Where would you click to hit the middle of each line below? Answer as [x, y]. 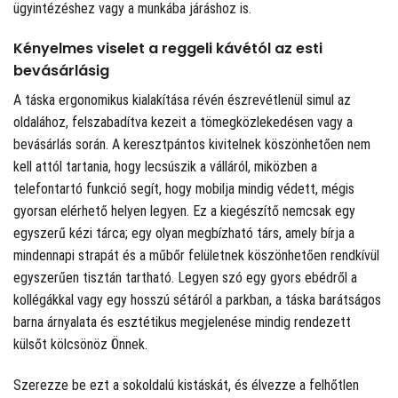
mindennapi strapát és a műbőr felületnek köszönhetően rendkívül [196, 256]
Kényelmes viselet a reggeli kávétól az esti [168, 49]
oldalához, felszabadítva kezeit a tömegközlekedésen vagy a [183, 123]
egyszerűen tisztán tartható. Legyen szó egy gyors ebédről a [185, 278]
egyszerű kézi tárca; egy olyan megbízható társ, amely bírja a [184, 234]
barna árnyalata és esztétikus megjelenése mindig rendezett [182, 322]
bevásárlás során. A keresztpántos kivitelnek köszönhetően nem [192, 145]
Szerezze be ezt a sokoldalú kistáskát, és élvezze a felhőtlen [186, 386]
